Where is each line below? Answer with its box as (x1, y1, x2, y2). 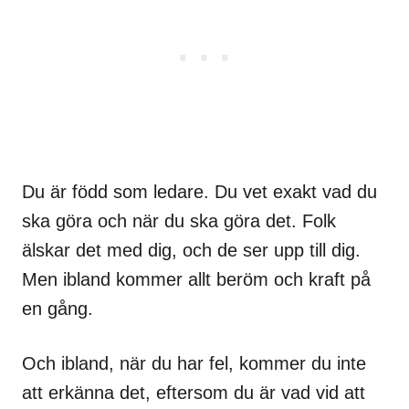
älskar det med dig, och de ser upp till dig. (22, 240, 361, 260)
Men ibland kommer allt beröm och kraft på (22, 269, 371, 289)
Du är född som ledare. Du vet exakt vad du (22, 182, 377, 202)
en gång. (22, 299, 93, 319)
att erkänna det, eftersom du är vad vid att (22, 383, 365, 403)
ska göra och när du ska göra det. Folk (22, 211, 336, 231)
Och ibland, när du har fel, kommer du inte (22, 353, 366, 373)
